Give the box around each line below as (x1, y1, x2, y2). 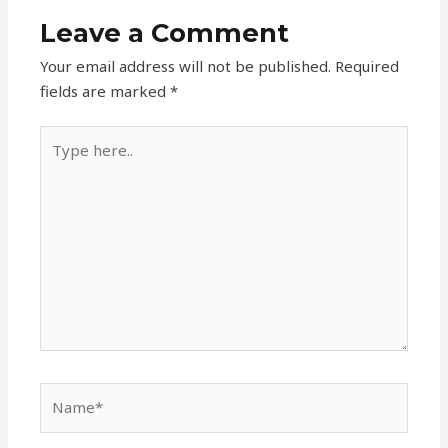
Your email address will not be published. (40, 55, 332, 76)
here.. (39, 152, 80, 173)
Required (335, 55, 400, 76)
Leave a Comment (40, 16, 290, 48)
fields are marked (40, 80, 171, 101)
